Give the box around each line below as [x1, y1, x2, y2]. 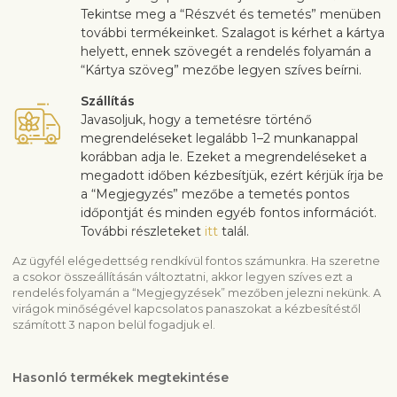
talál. [218, 223, 249, 240]
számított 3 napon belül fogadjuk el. [12, 318, 215, 332]
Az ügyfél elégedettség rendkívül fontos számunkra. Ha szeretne [12, 254, 380, 269]
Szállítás [81, 93, 135, 110]
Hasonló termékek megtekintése [12, 370, 229, 386]
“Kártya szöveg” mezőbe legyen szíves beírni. [81, 62, 362, 79]
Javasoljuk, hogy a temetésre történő [81, 112, 312, 128]
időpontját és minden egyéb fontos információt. [81, 205, 377, 222]
